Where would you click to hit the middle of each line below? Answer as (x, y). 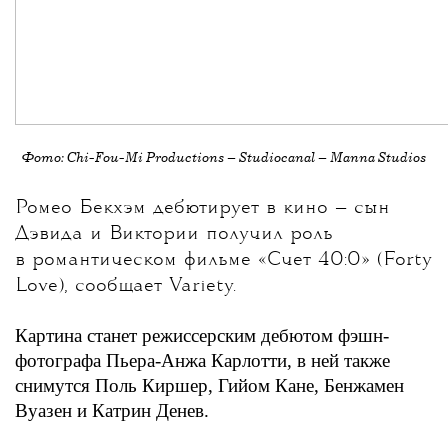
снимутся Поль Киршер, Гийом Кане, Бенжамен (209, 385)
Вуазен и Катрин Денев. (112, 410)
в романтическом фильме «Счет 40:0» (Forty (223, 260)
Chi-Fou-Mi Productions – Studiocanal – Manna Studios (246, 158)
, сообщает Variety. (150, 286)
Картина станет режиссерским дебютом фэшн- (202, 335)
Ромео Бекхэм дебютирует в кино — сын (202, 208)
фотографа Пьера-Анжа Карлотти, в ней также (202, 360)
